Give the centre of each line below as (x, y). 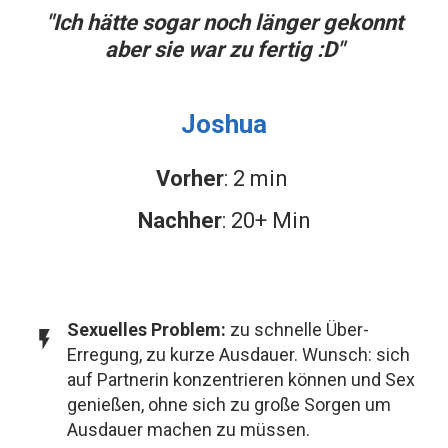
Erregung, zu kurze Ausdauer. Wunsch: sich (238, 355)
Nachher (179, 221)
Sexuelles (107, 330)
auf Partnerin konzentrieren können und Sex (241, 380)
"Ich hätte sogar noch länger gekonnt (224, 23)
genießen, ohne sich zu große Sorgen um (229, 405)
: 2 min (258, 179)
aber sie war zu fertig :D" (224, 50)
